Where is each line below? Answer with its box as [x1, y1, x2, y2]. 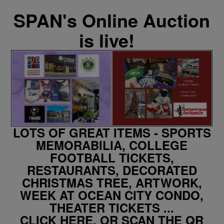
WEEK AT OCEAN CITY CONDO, [20, 186, 204, 203]
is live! [79, 27, 145, 53]
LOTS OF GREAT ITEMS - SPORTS [12, 124, 211, 141]
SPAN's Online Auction [13, 7, 210, 33]
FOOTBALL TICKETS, [49, 149, 174, 166]
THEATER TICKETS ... [49, 199, 174, 216]
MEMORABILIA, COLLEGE [36, 136, 188, 153]
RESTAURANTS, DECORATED [26, 161, 197, 178]
